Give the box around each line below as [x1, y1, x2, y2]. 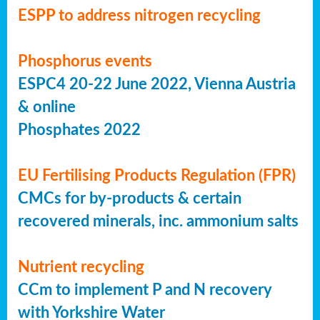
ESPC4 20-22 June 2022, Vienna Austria [18, 76, 296, 93]
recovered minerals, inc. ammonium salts [18, 214, 299, 230]
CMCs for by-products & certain [18, 191, 241, 207]
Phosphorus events [18, 54, 152, 70]
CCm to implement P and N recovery [18, 282, 271, 299]
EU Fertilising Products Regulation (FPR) [18, 168, 296, 184]
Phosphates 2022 [18, 122, 141, 139]
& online [18, 99, 76, 116]
